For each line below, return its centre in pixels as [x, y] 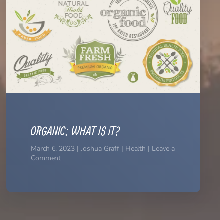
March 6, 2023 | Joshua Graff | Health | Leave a [103, 149]
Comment [46, 158]
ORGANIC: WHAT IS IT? [76, 131]
